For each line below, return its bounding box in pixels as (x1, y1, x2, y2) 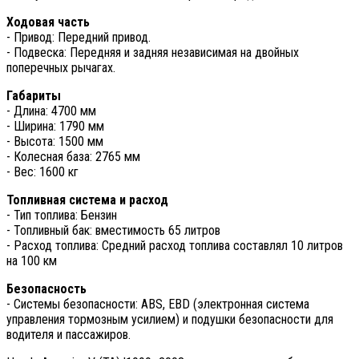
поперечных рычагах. (6, 59, 115, 75)
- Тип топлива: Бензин (6, 207, 117, 223)
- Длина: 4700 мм (6, 103, 96, 119)
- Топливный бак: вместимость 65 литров (6, 222, 220, 238)
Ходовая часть (6, 14, 90, 30)
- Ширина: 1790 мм (6, 118, 104, 134)
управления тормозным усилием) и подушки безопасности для (6, 311, 333, 327)
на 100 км (6, 252, 57, 268)
